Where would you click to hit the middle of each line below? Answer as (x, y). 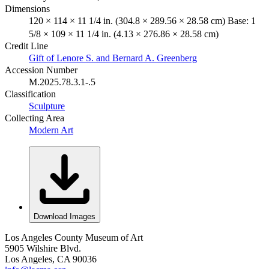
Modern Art (51, 130)
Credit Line (26, 46)
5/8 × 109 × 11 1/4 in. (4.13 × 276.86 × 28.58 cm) (124, 34)
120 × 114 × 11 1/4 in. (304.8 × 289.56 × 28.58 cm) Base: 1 (142, 20)
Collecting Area (35, 118)
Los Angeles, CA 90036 (51, 259)
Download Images (65, 216)
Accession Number (41, 70)
